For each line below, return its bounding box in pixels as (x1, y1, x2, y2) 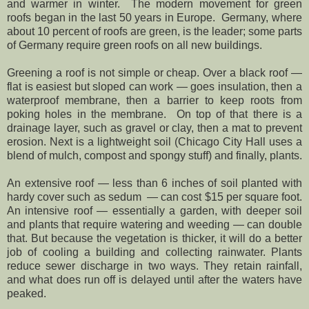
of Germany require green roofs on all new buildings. (7, 39, 262, 51)
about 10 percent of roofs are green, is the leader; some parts (7, 25, 302, 37)
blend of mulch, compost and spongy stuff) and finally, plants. (7, 149, 302, 161)
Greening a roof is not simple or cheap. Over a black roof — (7, 66, 302, 79)
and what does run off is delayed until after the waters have (7, 273, 302, 286)
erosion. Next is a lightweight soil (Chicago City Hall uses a (7, 135, 302, 148)
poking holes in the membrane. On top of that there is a (7, 108, 302, 120)
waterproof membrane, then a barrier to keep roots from (7, 94, 302, 106)
